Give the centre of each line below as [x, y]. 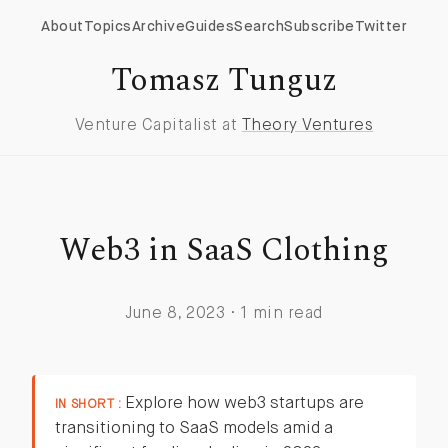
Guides [209, 27]
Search [259, 27]
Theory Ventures [307, 126]
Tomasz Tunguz [224, 80]
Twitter [380, 27]
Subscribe [319, 27]
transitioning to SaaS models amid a [193, 428]
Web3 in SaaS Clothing [224, 250]
